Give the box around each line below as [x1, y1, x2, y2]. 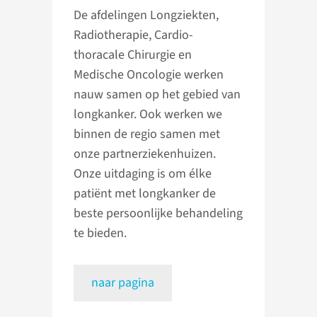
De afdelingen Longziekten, [74, 6, 219, 25]
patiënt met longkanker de [74, 185, 216, 203]
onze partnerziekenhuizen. [74, 145, 216, 163]
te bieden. [74, 224, 127, 243]
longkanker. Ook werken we [74, 105, 222, 124]
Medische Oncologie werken [74, 66, 224, 84]
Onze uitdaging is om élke [74, 165, 212, 183]
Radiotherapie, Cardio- [74, 26, 193, 45]
